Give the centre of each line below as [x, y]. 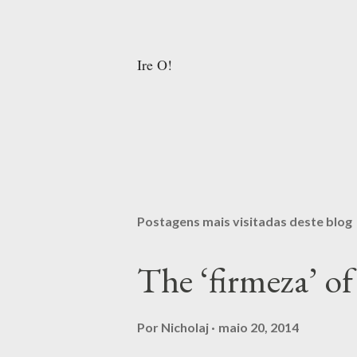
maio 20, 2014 [259, 327]
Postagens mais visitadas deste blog [245, 221]
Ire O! [155, 65]
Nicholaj [185, 327]
